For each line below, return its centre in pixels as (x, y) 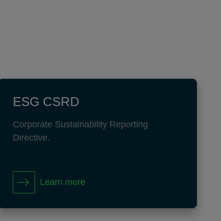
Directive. (31, 138)
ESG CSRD (46, 102)
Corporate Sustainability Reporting (80, 124)
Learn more (62, 182)
